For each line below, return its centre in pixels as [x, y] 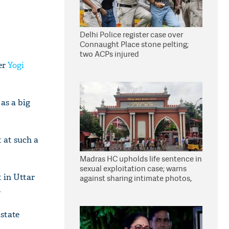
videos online [103, 188]
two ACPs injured [109, 54]
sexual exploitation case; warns [133, 168]
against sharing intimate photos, [136, 178]
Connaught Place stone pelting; [134, 44]
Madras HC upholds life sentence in [141, 159]
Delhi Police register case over [131, 35]
